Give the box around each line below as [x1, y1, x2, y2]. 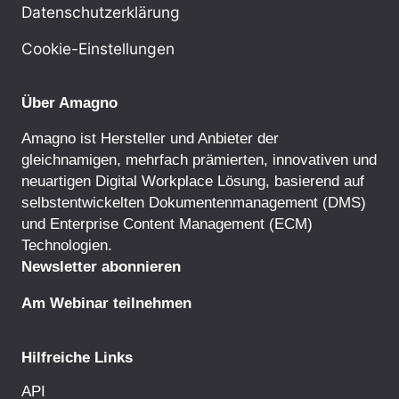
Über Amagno [21, 93, 118, 111]
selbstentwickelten [21, 192, 149, 211]
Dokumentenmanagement [149, 192, 318, 211]
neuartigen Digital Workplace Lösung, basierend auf [21, 171, 364, 190]
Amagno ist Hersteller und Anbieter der [21, 128, 279, 147]
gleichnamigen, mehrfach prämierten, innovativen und [21, 150, 377, 168]
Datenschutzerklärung [21, 2, 180, 21]
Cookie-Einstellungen [21, 38, 175, 58]
